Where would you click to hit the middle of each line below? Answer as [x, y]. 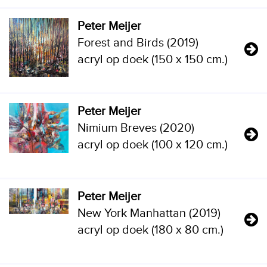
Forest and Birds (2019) [138, 43]
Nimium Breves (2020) [136, 128]
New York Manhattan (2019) [149, 213]
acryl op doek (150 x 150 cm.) [153, 60]
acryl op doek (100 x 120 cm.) [153, 145]
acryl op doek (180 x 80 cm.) [150, 230]
